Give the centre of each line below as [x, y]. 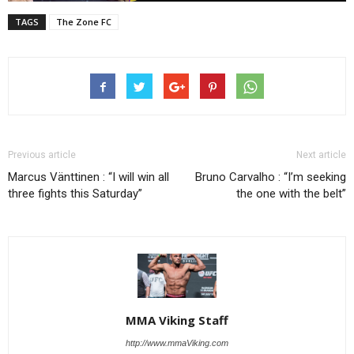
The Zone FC [84, 21]
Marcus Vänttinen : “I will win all [88, 177]
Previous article [42, 154]
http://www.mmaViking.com [177, 343]
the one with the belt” [291, 193]
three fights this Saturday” [75, 193]
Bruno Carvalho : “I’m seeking [271, 177]
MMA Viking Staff [177, 320]
